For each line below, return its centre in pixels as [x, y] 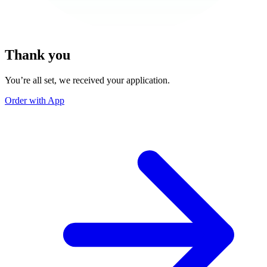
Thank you [38, 55]
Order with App [35, 100]
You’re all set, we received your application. [87, 80]
